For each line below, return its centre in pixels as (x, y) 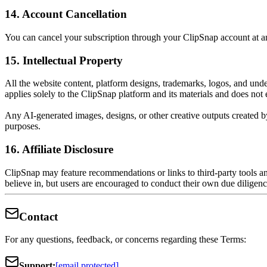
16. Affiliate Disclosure (59, 150)
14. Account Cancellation (66, 14)
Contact (38, 216)
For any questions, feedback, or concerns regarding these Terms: (125, 240)
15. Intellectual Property (64, 60)
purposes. (23, 126)
